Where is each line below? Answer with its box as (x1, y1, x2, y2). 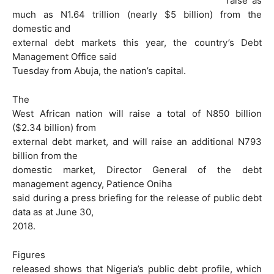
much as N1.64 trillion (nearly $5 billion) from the (12, 9, 262, 21)
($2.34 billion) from (12, 121, 96, 133)
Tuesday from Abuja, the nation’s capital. (12, 65, 186, 77)
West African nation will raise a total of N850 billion (12, 107, 262, 119)
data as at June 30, (12, 206, 94, 218)
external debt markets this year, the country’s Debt (12, 37, 262, 49)
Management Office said (12, 51, 117, 63)
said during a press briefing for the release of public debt (12, 191, 262, 204)
